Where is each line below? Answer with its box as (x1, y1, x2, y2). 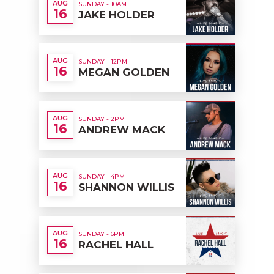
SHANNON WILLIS (78, 180, 174, 193)
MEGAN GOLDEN (78, 65, 169, 78)
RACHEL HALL (78, 238, 154, 251)
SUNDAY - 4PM (78, 172, 125, 180)
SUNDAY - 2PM (78, 114, 125, 123)
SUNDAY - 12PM (78, 57, 127, 65)
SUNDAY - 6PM (78, 229, 124, 238)
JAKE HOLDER (78, 8, 155, 21)
